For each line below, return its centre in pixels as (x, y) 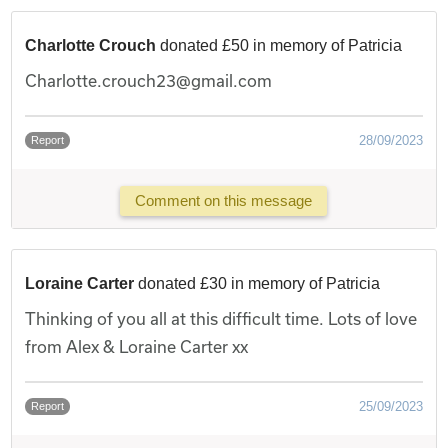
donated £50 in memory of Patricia (281, 45)
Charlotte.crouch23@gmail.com (149, 80)
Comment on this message (224, 201)
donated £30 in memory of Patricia (259, 283)
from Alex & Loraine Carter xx (137, 346)
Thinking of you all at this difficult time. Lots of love (221, 318)
